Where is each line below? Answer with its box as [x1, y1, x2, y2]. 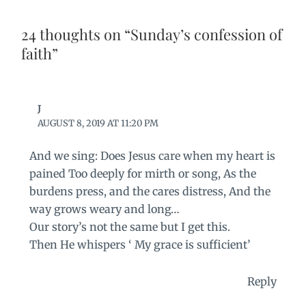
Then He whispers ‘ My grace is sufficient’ [29, 237, 251, 251]
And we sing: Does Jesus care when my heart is [29, 148, 275, 163]
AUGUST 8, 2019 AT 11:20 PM [38, 117, 159, 129]
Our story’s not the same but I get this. [29, 219, 230, 234]
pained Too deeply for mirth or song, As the [29, 166, 256, 180]
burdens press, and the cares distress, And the [29, 184, 270, 198]
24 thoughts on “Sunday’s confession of [20, 23, 282, 44]
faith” [20, 42, 58, 64]
